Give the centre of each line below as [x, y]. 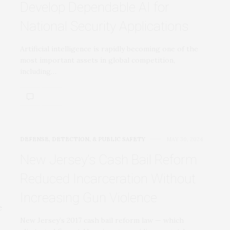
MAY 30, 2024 [185, 139]
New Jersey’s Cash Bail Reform [109, 159]
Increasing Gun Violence [89, 197]
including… [38, 71]
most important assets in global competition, [98, 60]
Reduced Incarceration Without [108, 178]
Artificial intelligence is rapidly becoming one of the [109, 49]
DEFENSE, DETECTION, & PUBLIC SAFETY [83, 139]
